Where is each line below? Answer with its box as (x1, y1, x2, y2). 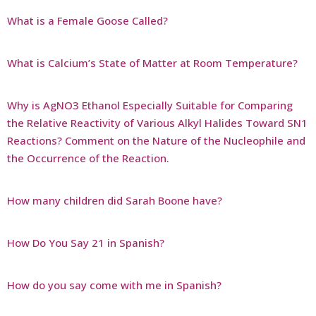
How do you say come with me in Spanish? (7, 277, 221, 292)
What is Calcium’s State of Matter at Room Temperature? (7, 55, 298, 70)
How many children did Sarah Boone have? (7, 193, 222, 207)
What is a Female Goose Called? (7, 13, 168, 28)
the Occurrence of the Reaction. (7, 150, 169, 165)
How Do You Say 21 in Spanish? (7, 235, 164, 250)
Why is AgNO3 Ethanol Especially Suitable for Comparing (7, 97, 293, 112)
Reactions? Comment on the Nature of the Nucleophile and (7, 133, 305, 147)
